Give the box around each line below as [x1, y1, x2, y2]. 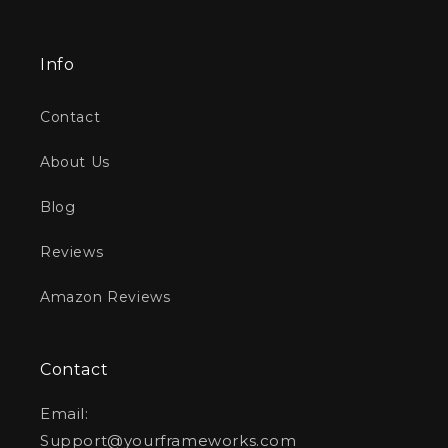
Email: [40, 404, 89, 424]
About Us [40, 153, 110, 172]
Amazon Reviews [40, 288, 171, 307]
